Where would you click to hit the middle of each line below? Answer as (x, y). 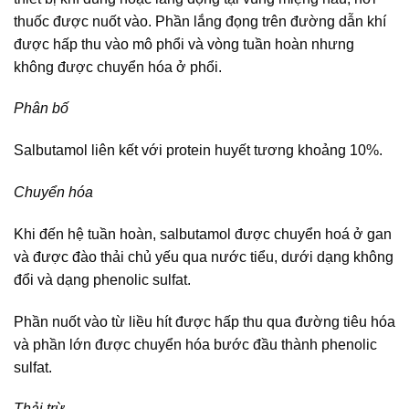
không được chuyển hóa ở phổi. (118, 67)
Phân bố (41, 109)
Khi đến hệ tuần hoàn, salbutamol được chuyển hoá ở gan (203, 234)
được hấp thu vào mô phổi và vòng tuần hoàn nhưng (184, 44)
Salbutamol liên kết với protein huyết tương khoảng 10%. (198, 151)
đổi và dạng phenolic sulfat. (102, 279)
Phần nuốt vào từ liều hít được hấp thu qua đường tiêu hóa (204, 321)
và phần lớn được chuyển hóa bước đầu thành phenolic (195, 344)
